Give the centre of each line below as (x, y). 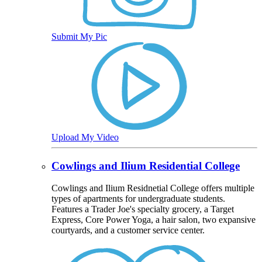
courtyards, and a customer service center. (128, 230)
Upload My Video (85, 137)
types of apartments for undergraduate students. (138, 199)
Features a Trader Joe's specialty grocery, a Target (143, 209)
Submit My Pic (79, 36)
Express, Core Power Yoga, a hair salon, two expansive (154, 220)
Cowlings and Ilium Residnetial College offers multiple (153, 188)
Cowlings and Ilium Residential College (146, 166)
